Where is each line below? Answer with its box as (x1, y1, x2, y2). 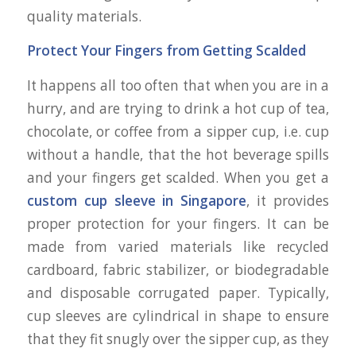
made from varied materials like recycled (26, 237, 330, 256)
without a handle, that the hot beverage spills (26, 145, 330, 164)
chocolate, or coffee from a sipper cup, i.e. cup (26, 122, 330, 141)
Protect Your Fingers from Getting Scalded (26, 41, 306, 60)
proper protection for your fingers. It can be (26, 214, 330, 233)
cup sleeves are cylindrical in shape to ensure (26, 306, 330, 325)
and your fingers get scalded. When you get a (26, 168, 330, 187)
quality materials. (26, 6, 141, 25)
